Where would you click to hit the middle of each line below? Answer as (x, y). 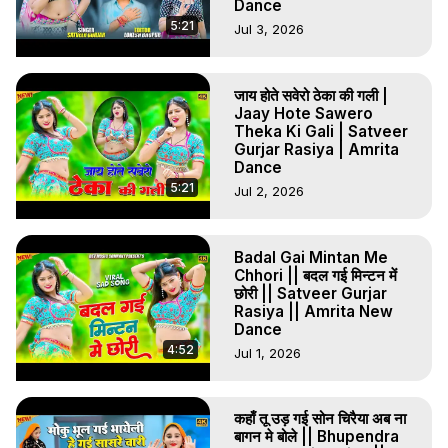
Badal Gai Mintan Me (311, 257)
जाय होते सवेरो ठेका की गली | (311, 95)
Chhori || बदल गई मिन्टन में (315, 275)
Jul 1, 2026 (267, 352)
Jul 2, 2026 (269, 190)
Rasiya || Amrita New (313, 311)
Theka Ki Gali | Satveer (321, 131)
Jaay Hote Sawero (303, 113)
